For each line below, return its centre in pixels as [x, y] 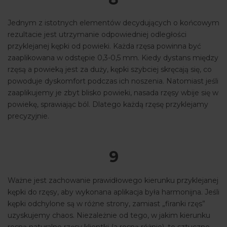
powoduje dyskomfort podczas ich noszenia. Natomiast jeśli [113, 81]
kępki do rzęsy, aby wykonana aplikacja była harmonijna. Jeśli [113, 192]
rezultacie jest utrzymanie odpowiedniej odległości [97, 35]
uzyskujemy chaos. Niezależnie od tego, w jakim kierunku [109, 216]
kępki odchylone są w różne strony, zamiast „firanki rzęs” [106, 204]
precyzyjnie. [28, 116]
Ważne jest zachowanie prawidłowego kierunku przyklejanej [113, 181]
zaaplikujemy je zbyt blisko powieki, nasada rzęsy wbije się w [113, 93]
